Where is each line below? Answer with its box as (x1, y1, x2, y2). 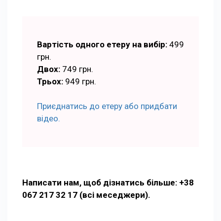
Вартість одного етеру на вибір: (37, 39, 169, 49)
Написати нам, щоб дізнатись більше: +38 (22, 177, 194, 187)
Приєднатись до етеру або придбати (37, 101, 177, 111)
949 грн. (63, 76, 98, 86)
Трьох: (37, 76, 63, 86)
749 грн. (60, 64, 93, 74)
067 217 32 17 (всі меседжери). (22, 189, 150, 200)
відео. (37, 113, 60, 123)
